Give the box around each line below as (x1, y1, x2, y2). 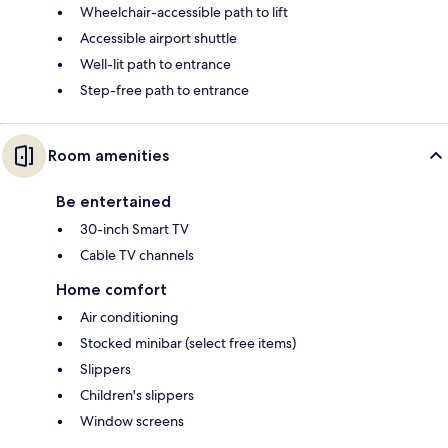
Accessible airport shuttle (80, 29, 237, 48)
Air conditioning (80, 308, 179, 327)
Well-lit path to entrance (80, 55, 231, 74)
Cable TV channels (80, 246, 194, 265)
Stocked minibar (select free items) (80, 334, 296, 353)
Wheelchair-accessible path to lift (80, 3, 288, 22)
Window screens (80, 412, 184, 431)
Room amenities (48, 146, 169, 166)
